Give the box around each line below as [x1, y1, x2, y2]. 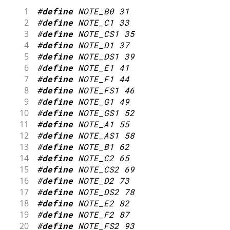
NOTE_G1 [78, 95, 114, 107]
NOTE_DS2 [78, 186, 119, 197]
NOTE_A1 [78, 118, 114, 129]
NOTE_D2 [78, 175, 114, 186]
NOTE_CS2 [78, 163, 119, 175]
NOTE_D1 [78, 39, 114, 50]
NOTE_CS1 [78, 28, 119, 39]
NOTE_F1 [78, 73, 114, 84]
